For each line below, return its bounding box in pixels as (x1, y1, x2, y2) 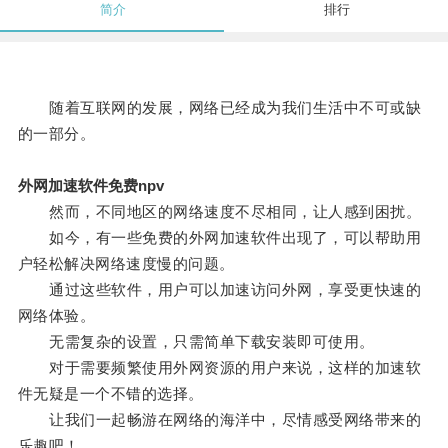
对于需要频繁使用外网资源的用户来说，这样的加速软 (17, 359, 422, 377)
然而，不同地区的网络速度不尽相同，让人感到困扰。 (17, 203, 422, 221)
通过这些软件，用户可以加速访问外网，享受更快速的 (17, 281, 422, 299)
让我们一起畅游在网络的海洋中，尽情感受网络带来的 (17, 411, 422, 429)
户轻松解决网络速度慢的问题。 (17, 255, 235, 273)
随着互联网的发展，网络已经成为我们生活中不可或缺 (17, 99, 422, 117)
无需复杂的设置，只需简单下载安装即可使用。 (17, 333, 375, 351)
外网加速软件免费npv (17, 177, 164, 195)
